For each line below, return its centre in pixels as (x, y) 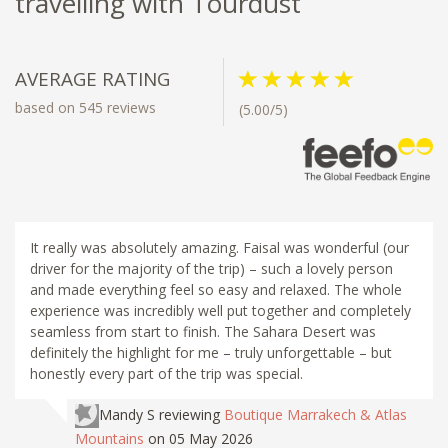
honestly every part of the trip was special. (166, 374)
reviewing (191, 415)
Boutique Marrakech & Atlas (315, 415)
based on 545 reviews (85, 107)
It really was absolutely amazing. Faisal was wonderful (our (219, 248)
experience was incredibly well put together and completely (220, 311)
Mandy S (127, 415)
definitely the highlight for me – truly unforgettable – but (211, 353)
